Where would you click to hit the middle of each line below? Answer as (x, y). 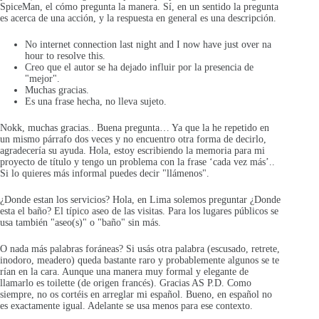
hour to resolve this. (65, 56)
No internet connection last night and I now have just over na (148, 45)
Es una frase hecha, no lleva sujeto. (96, 102)
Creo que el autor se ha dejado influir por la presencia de (139, 68)
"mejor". (42, 79)
